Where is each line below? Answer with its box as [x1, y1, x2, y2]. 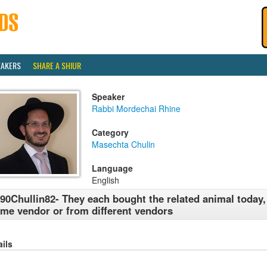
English [92, 174, 119, 186]
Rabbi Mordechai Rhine [92, 103, 181, 114]
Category [92, 126, 129, 138]
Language [92, 162, 133, 174]
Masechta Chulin [92, 138, 155, 150]
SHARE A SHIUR [33, 59, 81, 72]
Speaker [92, 91, 125, 103]
